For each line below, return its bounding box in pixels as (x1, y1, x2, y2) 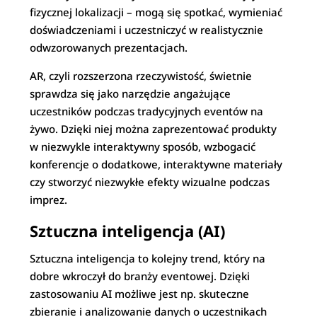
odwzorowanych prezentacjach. (30, 40, 188, 54)
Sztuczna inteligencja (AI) (30, 220, 226, 241)
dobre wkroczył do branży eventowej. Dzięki (30, 269, 250, 283)
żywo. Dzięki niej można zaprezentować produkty (30, 122, 277, 136)
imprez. (30, 192, 68, 207)
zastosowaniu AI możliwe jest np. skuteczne (30, 287, 250, 301)
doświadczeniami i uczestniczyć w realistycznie (30, 23, 264, 37)
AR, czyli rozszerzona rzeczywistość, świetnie (30, 69, 253, 83)
